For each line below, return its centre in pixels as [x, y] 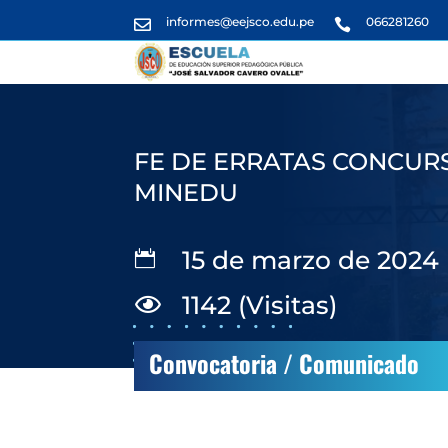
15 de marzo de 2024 [310, 259]
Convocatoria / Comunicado [284, 362]
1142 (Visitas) [259, 304]
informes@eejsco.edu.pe [240, 21]
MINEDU [186, 193]
